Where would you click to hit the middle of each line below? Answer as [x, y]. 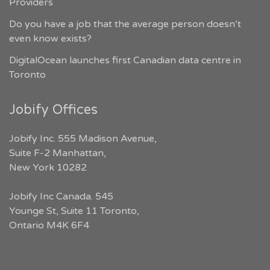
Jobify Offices [53, 110]
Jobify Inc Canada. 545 [61, 197]
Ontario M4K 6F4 [49, 226]
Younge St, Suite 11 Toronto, [74, 211]
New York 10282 [48, 168]
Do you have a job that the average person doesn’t [125, 24]
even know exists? [50, 39]
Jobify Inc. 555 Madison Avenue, [83, 139]
